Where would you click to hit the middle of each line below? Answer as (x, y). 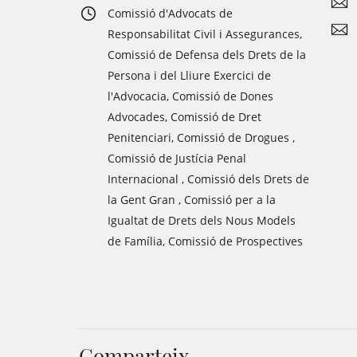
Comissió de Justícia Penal (177, 158)
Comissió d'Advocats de (170, 13)
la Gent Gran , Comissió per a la (192, 200)
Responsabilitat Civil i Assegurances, (205, 34)
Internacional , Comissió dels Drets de (208, 179)
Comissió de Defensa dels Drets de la (207, 55)
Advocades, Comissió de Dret (184, 117)
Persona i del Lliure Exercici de (189, 75)
